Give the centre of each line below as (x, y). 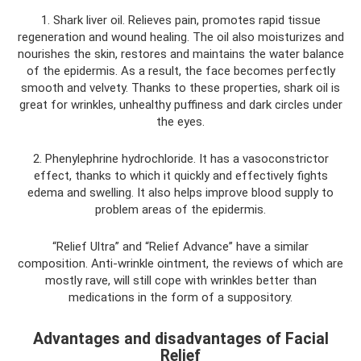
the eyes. (180, 122)
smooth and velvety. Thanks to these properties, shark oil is (180, 88)
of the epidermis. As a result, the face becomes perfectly (180, 71)
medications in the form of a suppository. (180, 298)
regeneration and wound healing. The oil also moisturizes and (180, 37)
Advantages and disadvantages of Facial (180, 338)
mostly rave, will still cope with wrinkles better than (180, 281)
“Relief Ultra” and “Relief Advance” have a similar (180, 247)
